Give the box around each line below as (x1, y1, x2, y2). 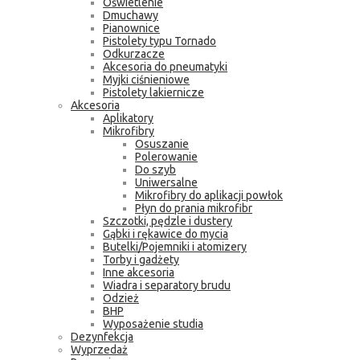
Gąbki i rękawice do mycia (103, 227, 228, 240)
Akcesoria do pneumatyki (103, 60, 227, 73)
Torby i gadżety (103, 253, 179, 266)
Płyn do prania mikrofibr (135, 202, 252, 215)
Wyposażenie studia (103, 317, 203, 330)
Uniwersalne (135, 176, 198, 189)
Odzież (103, 292, 139, 305)
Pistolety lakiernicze (103, 86, 204, 99)
